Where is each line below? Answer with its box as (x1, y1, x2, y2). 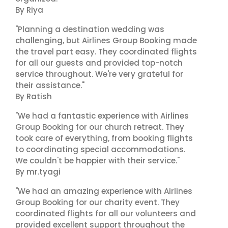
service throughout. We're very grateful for (15, 69, 183, 79)
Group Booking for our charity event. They (15, 197, 180, 208)
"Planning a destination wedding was (15, 24, 164, 35)
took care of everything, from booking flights (15, 133, 193, 144)
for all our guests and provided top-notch (15, 58, 183, 68)
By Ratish (15, 91, 52, 102)
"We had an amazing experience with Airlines (15, 186, 192, 196)
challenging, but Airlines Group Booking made (15, 35, 197, 46)
